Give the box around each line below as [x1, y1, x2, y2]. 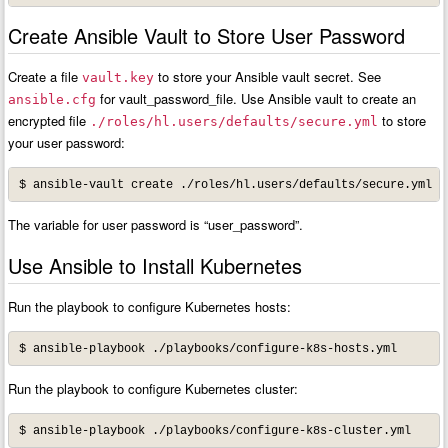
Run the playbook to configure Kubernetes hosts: [8, 297, 292, 317]
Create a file [8, 67, 83, 87]
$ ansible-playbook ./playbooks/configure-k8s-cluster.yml [18, 423, 411, 438]
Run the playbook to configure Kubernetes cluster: [8, 379, 299, 399]
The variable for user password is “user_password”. [8, 215, 304, 235]
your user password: [8, 133, 126, 153]
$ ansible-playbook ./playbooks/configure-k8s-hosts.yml [18, 341, 397, 356]
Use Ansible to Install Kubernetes [8, 251, 303, 281]
